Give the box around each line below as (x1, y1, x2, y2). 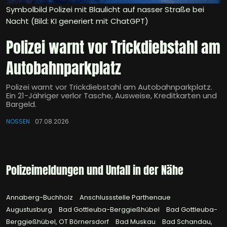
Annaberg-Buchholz (6, 193, 74, 203)
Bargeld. (6, 99, 36, 110)
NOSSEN (6, 117, 30, 126)
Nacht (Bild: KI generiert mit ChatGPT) (6, 16, 148, 27)
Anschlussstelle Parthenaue (80, 193, 171, 203)
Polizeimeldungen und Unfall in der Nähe (6, 162, 183, 179)
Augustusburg (6, 205, 54, 215)
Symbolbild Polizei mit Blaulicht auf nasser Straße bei (6, 4, 204, 15)
